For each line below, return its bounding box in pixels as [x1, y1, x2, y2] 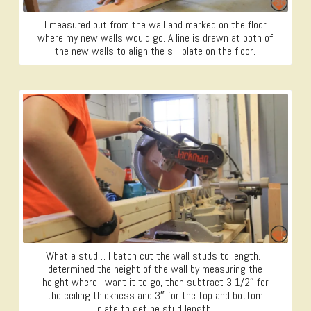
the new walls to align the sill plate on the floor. [55, 44, 256, 59]
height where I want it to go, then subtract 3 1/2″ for [42, 274, 269, 289]
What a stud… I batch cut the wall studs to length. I [45, 248, 265, 263]
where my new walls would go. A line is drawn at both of [37, 31, 274, 46]
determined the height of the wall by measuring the [48, 261, 263, 276]
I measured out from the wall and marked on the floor [44, 17, 267, 33]
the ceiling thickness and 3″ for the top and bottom [47, 287, 264, 303]
